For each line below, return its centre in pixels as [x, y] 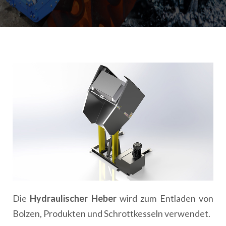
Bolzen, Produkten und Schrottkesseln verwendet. [111, 213]
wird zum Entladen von [165, 198]
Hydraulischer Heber [73, 198]
